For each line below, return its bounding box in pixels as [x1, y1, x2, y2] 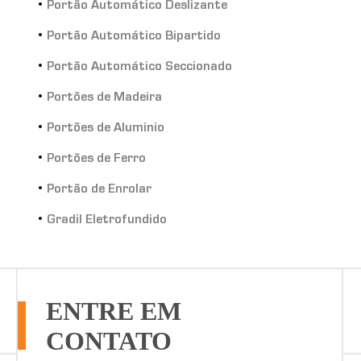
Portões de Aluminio [47, 122, 165, 135]
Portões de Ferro [47, 153, 147, 166]
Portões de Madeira [47, 92, 163, 105]
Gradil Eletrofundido [47, 214, 168, 227]
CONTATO [46, 326, 172, 355]
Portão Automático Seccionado [47, 61, 233, 74]
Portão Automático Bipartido [47, 31, 222, 44]
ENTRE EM [46, 297, 182, 326]
